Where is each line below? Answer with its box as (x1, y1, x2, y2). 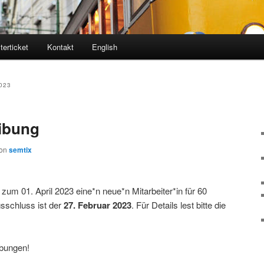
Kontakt (47, 41, 74, 53)
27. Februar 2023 (64, 198, 131, 212)
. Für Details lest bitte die (131, 198, 226, 211)
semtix (9, 144, 32, 156)
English (92, 41, 118, 53)
